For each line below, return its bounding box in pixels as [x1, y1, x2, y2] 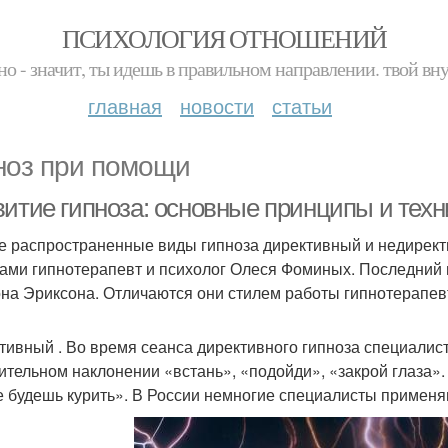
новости [180, 91, 254, 120]
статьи [272, 91, 332, 120]
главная [88, 91, 162, 120]
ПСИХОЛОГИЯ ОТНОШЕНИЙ [61, 21, 387, 55]
